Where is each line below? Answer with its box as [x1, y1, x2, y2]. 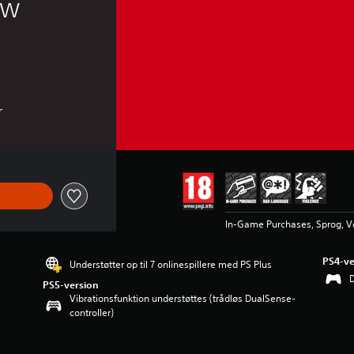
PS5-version [43, 278, 100, 291]
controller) [70, 306, 115, 319]
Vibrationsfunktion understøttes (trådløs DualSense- [70, 292, 296, 305]
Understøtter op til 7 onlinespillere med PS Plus [70, 258, 273, 271]
